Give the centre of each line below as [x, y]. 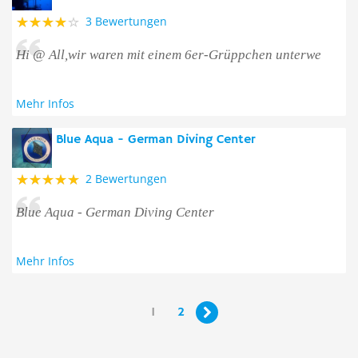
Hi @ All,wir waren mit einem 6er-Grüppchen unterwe [169, 55]
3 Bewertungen [126, 21]
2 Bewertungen [126, 179]
